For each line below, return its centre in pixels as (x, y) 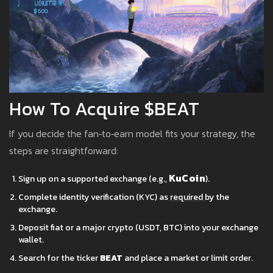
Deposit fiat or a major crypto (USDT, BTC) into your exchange (138, 228)
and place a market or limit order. (188, 258)
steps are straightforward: (64, 151)
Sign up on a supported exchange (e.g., (94, 179)
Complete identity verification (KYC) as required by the (124, 197)
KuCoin (187, 178)
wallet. (31, 240)
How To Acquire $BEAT (104, 109)
